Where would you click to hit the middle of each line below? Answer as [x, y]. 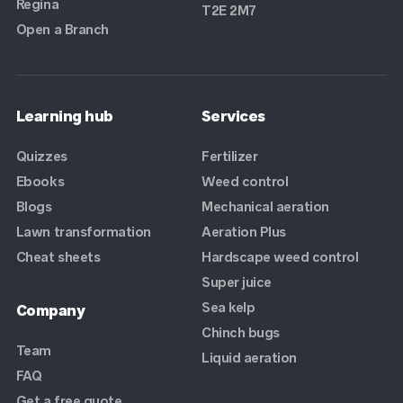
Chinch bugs [241, 332]
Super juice [237, 282]
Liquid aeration [249, 357]
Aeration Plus [244, 231]
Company [50, 310]
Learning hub [64, 116]
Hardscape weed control [280, 256]
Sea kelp [228, 307]
